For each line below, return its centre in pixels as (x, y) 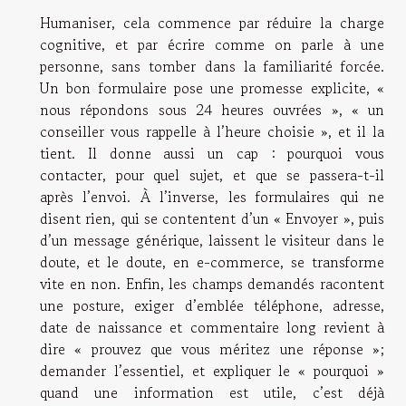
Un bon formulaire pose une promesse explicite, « (212, 87)
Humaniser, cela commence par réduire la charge (212, 22)
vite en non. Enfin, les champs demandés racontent (212, 283)
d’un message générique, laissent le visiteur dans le (212, 240)
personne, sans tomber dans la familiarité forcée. (212, 66)
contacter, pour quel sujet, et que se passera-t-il (212, 174)
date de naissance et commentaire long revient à (212, 327)
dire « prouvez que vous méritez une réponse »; (212, 348)
